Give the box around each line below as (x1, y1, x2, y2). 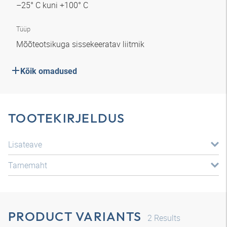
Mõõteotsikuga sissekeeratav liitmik (16, 39, 146, 50)
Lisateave (8, 139, 42, 150)
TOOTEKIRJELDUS (8, 110, 125, 126)
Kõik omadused (20, 66, 77, 76)
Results (152, 212, 180, 223)
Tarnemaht (8, 160, 47, 171)
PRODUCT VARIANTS (8, 208, 141, 224)
